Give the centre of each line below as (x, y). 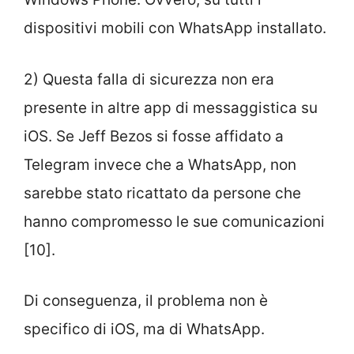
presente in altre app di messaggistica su (171, 107)
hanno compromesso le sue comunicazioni (174, 221)
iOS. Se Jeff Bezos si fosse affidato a (154, 136)
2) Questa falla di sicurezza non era (149, 79)
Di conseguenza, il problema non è (146, 301)
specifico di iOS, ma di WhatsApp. (144, 330)
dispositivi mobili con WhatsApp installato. (175, 28)
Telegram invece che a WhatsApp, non (160, 164)
